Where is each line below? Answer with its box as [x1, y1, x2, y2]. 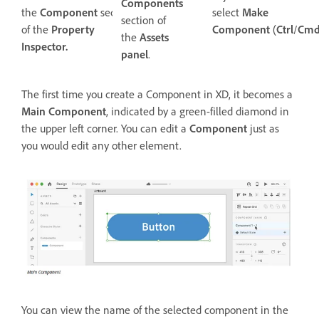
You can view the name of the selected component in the [21, 303, 288, 318]
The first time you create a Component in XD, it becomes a [21, 87, 293, 102]
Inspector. [21, 38, 68, 53]
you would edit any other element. [21, 138, 184, 153]
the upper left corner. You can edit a [21, 121, 189, 136]
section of [121, 13, 167, 28]
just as [247, 121, 279, 136]
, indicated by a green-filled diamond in [106, 104, 289, 119]
